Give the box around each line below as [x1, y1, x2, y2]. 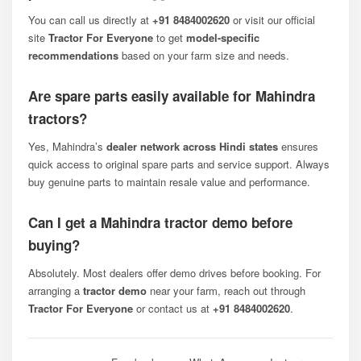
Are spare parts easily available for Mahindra [28, 85, 315, 106]
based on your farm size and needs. [118, 47, 289, 63]
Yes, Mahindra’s [28, 138, 106, 154]
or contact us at [133, 300, 213, 316]
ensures [278, 138, 318, 154]
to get [153, 29, 186, 45]
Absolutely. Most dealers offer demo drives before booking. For [28, 264, 321, 280]
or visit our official [230, 11, 315, 27]
